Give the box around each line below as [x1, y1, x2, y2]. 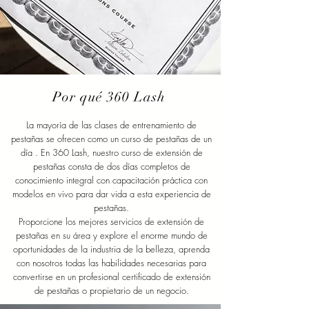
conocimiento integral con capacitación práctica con [15, 173, 208, 186]
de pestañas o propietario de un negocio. [34, 283, 189, 297]
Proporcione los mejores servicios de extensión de [19, 215, 204, 228]
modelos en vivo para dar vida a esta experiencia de [12, 187, 211, 200]
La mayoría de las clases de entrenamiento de [26, 118, 197, 131]
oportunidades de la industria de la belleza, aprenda [13, 242, 210, 255]
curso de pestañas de [121, 132, 201, 145]
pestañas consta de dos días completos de [32, 159, 190, 172]
